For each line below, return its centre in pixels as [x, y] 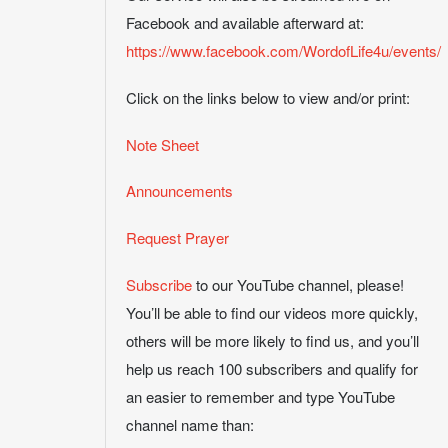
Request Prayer [177, 238]
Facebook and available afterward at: [245, 23]
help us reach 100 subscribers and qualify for [272, 368]
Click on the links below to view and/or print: [268, 97]
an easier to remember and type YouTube [260, 396]
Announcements [179, 191]
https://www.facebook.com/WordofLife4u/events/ [283, 51]
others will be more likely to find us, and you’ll [272, 340]
